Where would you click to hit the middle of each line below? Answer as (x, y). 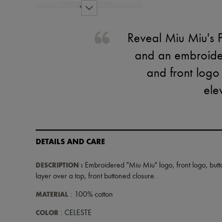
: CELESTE (75, 213)
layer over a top (60, 176)
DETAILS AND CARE (70, 141)
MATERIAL (52, 194)
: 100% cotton (91, 195)
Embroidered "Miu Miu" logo (128, 166)
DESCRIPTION (57, 165)
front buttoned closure (121, 176)
